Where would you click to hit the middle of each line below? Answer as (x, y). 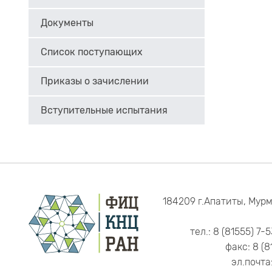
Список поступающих (92, 52)
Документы (67, 23)
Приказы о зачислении (95, 81)
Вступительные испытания (104, 110)
